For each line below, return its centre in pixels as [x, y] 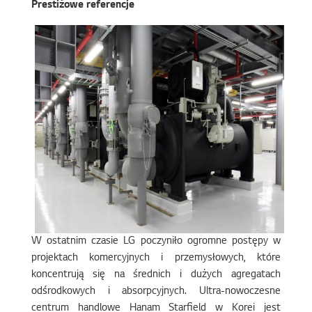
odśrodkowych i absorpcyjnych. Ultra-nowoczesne [156, 292]
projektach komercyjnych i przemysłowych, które [156, 258]
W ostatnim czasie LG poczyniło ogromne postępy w [156, 242]
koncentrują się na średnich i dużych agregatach [156, 275]
